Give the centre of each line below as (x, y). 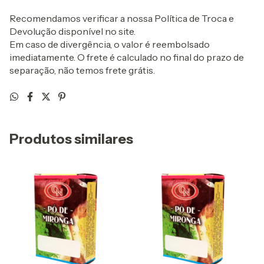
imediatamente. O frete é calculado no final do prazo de (127, 57)
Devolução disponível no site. (72, 32)
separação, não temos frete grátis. (82, 70)
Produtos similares (71, 139)
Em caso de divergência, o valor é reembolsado (110, 44)
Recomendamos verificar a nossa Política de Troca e (122, 19)
